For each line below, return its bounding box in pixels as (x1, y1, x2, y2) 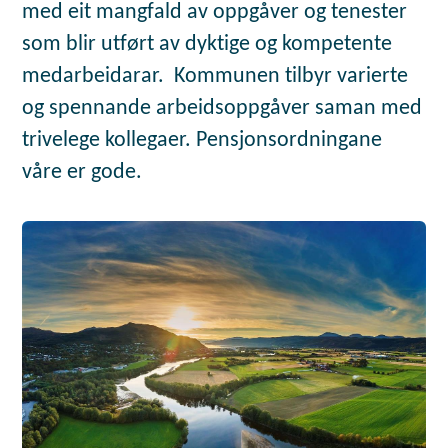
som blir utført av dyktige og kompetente (22, 33, 393, 55)
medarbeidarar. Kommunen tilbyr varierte (22, 65, 409, 87)
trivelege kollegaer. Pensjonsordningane (22, 129, 383, 151)
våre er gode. (22, 161, 143, 183)
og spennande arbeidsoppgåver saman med (22, 97, 423, 119)
